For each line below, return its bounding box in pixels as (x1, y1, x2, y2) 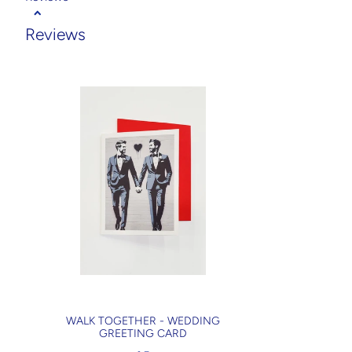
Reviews (25, 24, 86, 44)
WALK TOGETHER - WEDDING (66, 314, 220, 328)
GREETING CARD (99, 327, 187, 341)
